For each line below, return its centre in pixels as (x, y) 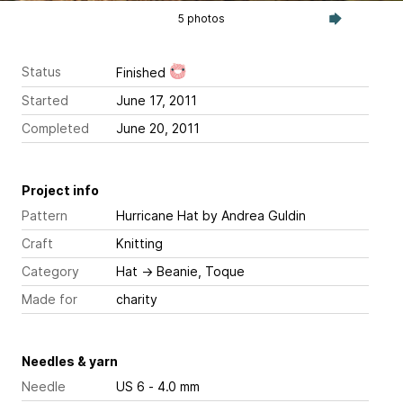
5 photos (201, 18)
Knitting (139, 243)
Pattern (45, 215)
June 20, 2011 (158, 128)
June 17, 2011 (157, 100)
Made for (49, 299)
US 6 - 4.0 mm (174, 386)
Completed (55, 128)
